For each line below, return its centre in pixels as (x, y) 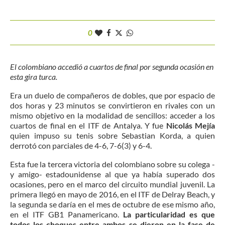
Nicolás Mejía (189, 126)
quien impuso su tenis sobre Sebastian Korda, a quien (113, 136)
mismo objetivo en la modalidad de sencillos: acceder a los (113, 116)
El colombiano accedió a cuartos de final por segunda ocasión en (112, 67)
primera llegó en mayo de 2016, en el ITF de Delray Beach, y (113, 194)
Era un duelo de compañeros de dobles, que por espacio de (113, 95)
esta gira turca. (34, 77)
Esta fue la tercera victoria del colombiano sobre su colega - (113, 164)
